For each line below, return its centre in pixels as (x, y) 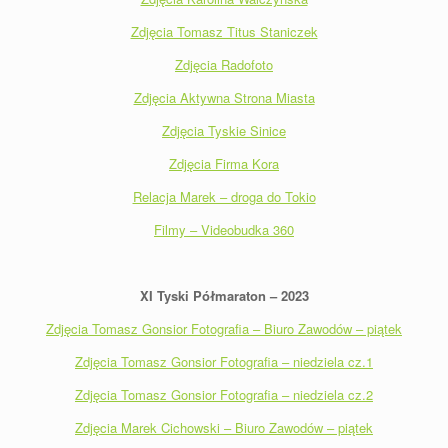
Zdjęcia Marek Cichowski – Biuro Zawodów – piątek (224, 427)
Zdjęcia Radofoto (224, 64)
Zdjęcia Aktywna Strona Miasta (224, 97)
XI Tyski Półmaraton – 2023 (224, 295)
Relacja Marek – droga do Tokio (224, 196)
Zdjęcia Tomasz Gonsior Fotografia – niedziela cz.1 (224, 361)
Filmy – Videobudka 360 (224, 229)
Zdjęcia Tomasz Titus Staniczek (224, 31)
